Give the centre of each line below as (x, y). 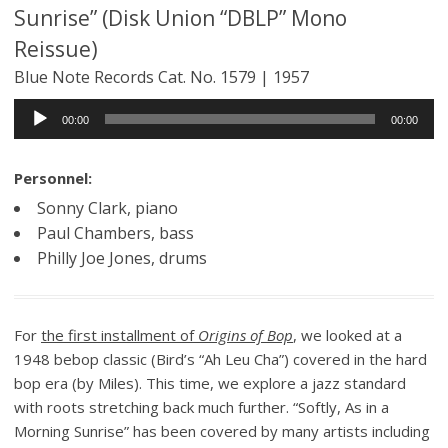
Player (35, 133)
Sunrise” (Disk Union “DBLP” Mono (180, 17)
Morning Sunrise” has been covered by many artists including (222, 430)
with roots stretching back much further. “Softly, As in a (201, 406)
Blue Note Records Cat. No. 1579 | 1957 (161, 76)
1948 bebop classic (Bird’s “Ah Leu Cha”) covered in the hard (220, 358)
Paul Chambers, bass (115, 232)
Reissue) (56, 48)
